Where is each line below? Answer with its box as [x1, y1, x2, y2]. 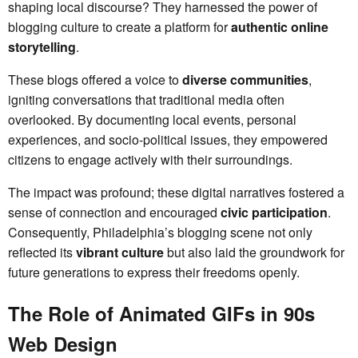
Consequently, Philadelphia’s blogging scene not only [8, 222, 312, 241]
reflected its [8, 242, 76, 261]
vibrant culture [76, 242, 164, 261]
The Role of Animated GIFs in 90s [8, 299, 315, 327]
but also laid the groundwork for [164, 242, 344, 261]
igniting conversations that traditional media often [8, 89, 284, 109]
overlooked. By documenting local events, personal [8, 109, 296, 129]
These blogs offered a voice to [8, 70, 182, 89]
